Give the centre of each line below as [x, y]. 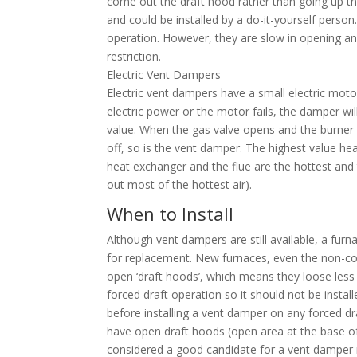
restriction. [134, 57]
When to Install [171, 214]
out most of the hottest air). [180, 185]
